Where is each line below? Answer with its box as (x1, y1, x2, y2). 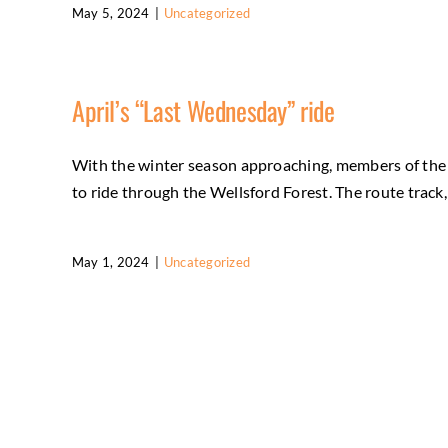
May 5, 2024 (72, 5, 150, 21)
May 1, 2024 (72, 254, 150, 270)
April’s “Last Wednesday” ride (72, 91, 335, 130)
